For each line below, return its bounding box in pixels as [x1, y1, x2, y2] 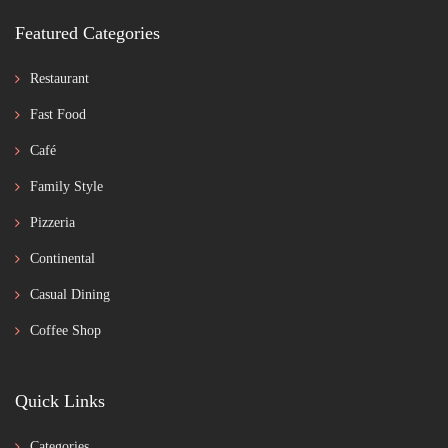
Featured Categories [15, 23, 160, 44]
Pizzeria [30, 215, 75, 231]
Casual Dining [30, 287, 110, 303]
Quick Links [15, 391, 105, 412]
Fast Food [30, 107, 86, 123]
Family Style [30, 179, 103, 195]
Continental [30, 251, 95, 267]
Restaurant [30, 71, 89, 87]
